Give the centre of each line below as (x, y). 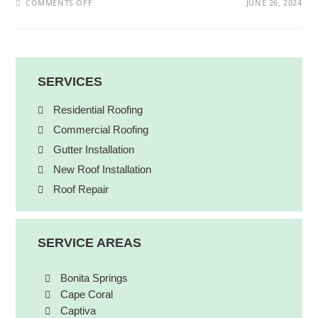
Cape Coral (87, 295)
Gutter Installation (94, 149)
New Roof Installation (103, 169)
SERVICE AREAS (89, 243)
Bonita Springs (94, 278)
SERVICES (70, 81)
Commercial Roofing (101, 129)
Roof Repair (81, 189)
